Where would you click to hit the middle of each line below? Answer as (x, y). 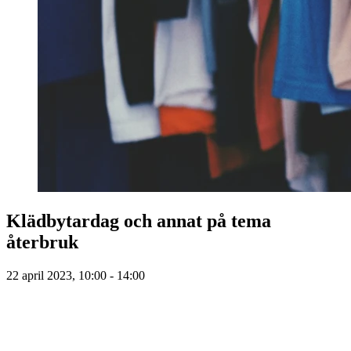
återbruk (42, 242)
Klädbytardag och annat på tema (139, 221)
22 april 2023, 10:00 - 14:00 (76, 276)
